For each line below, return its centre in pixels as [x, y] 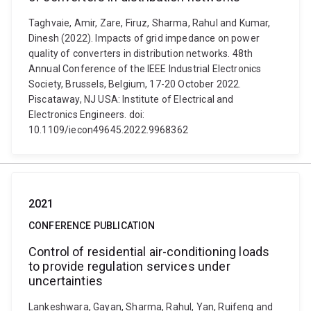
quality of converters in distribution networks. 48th [141, 53]
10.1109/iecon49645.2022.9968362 [108, 130]
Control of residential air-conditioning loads [149, 252]
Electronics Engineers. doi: [87, 115]
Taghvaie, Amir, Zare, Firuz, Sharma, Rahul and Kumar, [150, 23]
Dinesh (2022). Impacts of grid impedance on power [144, 38]
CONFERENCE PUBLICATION [92, 226]
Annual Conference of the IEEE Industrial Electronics [145, 69]
